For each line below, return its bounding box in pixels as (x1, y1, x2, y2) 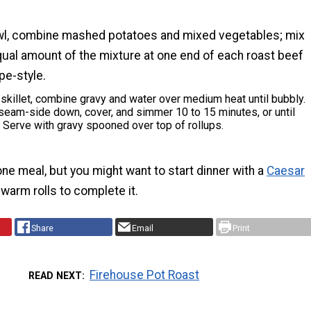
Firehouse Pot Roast (90, 268, 200, 283)
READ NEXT (28, 270, 82, 282)
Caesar (267, 164, 305, 178)
